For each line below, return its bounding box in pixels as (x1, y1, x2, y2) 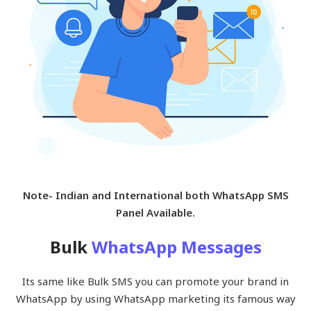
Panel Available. (116, 205, 195, 219)
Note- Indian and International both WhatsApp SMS (22, 187, 289, 202)
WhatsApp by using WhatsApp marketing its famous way (15, 291, 296, 305)
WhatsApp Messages (91, 235, 262, 258)
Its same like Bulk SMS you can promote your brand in (22, 274, 289, 288)
